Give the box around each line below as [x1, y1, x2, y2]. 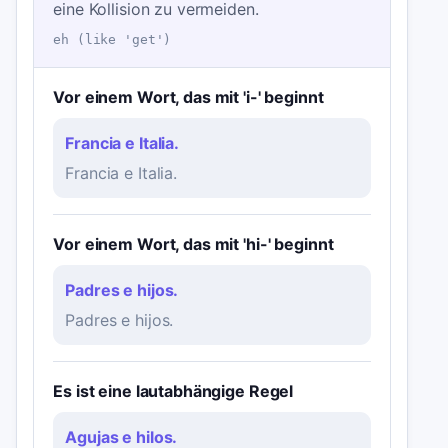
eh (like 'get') [53, 31, 172, 47]
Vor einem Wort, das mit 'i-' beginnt [53, 87, 324, 108]
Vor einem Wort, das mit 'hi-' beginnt [53, 234, 334, 255]
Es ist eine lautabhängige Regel [53, 381, 294, 402]
